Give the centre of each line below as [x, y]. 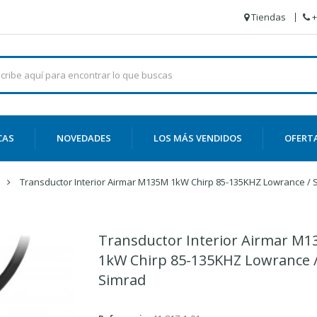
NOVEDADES [84, 138]
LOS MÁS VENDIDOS [198, 138]
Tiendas [269, 17]
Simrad [122, 280]
